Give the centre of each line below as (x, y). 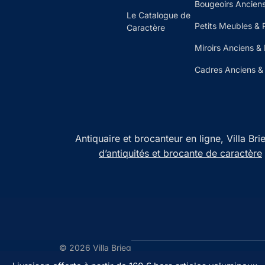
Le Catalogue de (159, 15)
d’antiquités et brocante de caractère (180, 153)
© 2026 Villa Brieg (95, 248)
